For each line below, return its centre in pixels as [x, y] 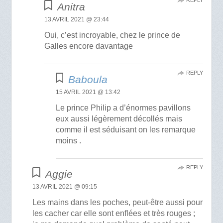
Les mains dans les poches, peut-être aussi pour [118, 203]
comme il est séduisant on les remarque [125, 130]
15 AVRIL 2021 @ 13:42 [88, 92]
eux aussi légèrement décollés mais [119, 119]
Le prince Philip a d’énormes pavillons [123, 108]
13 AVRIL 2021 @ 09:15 [65, 187]
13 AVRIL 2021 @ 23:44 [77, 20]
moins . [68, 141]
